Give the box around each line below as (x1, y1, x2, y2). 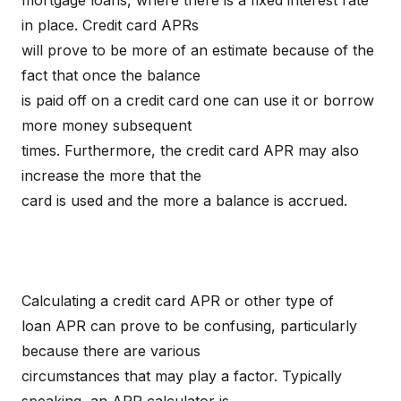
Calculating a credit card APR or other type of (21, 292, 334, 310)
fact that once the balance (21, 66, 200, 84)
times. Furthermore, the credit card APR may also (21, 141, 359, 159)
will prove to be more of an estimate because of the (21, 41, 374, 59)
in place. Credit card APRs (21, 16, 199, 34)
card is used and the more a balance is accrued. (21, 192, 352, 209)
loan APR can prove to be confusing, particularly (21, 317, 357, 335)
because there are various (21, 342, 200, 360)
